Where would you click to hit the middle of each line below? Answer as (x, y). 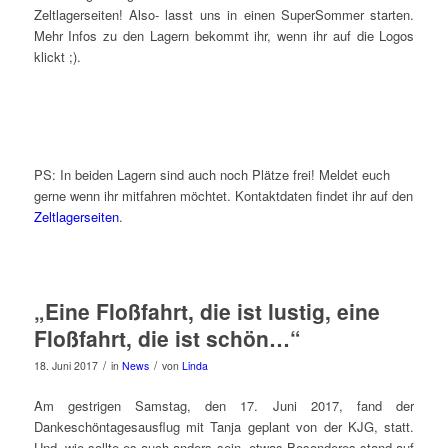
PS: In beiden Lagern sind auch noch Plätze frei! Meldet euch (211, 174)
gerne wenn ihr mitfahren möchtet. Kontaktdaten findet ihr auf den (223, 195)
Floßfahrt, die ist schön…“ (167, 337)
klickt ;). (57, 57)
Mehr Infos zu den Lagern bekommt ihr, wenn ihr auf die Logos (224, 36)
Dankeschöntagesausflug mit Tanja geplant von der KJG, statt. (224, 426)
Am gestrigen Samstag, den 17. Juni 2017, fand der (224, 405)
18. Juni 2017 (65, 365)
